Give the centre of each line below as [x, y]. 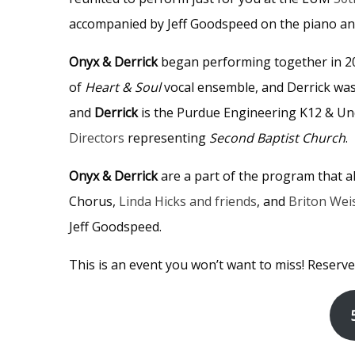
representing [167, 137]
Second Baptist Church [277, 137]
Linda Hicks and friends [188, 201]
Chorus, [94, 201]
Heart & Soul [123, 87]
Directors [97, 137]
